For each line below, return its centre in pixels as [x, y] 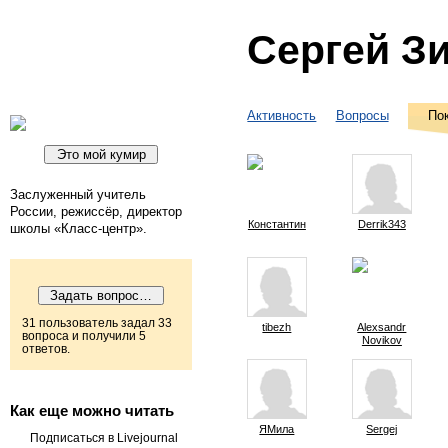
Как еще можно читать [92, 411]
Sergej [382, 429]
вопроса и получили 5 [84, 336]
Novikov [381, 339]
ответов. [46, 349]
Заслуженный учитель [78, 194]
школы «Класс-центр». [78, 228]
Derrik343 [381, 223]
